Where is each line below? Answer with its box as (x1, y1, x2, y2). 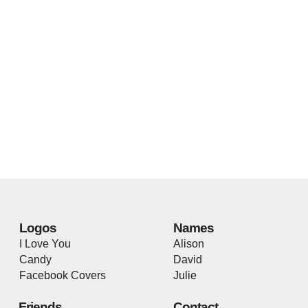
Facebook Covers (19, 269, 106, 282)
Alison (173, 238, 204, 250)
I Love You (19, 238, 71, 250)
